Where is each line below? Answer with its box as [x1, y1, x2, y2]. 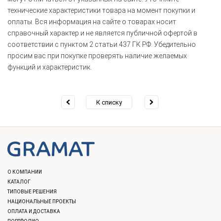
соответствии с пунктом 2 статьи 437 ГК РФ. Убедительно [7, 40, 196, 48]
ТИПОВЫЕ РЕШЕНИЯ [7, 188, 57, 194]
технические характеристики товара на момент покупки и [7, 6, 195, 14]
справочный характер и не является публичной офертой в [7, 29, 197, 37]
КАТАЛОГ [7, 179, 31, 184]
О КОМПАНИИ [7, 169, 42, 175]
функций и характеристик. [7, 63, 92, 71]
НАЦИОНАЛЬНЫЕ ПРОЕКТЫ [7, 198, 76, 204]
